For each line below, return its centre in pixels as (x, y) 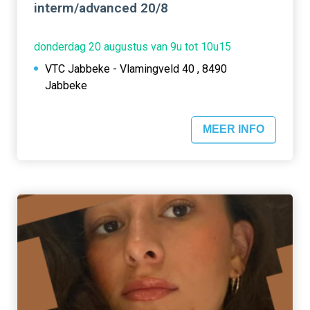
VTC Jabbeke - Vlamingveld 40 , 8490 (136, 69)
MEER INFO (234, 129)
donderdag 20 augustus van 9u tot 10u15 (133, 46)
